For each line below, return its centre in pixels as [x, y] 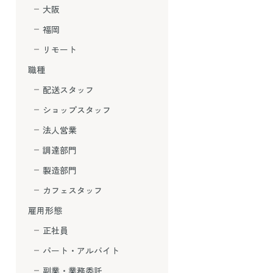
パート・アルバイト [81, 250]
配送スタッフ [68, 90]
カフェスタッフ [73, 190]
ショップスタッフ [77, 110]
